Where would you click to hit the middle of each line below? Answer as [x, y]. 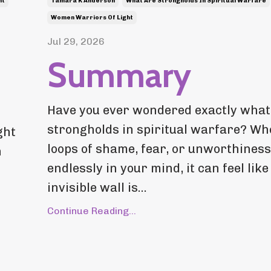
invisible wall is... [97, 187]
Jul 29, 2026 [76, 41]
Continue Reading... [91, 211]
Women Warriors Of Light [92, 17]
